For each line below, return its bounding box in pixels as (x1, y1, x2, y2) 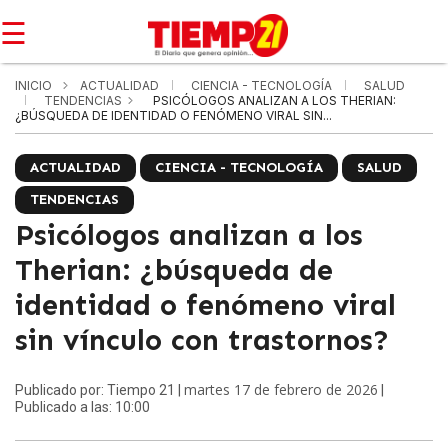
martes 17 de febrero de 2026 (184, 380, 378, 399)
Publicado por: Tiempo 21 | (15, 382, 184, 398)
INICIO (15, 78, 52, 93)
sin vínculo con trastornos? (15, 323, 389, 358)
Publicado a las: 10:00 (15, 399, 150, 415)
